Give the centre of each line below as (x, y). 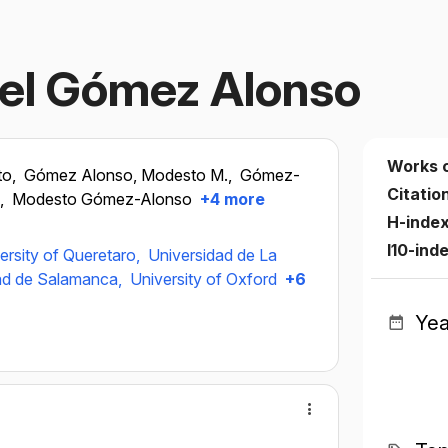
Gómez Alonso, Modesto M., (130, 175)
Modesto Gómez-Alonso (102, 199)
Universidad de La (212, 255)
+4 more (230, 199)
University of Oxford (203, 279)
